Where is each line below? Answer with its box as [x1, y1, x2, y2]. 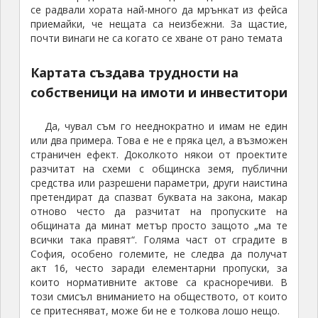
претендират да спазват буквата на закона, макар [30, 190, 288, 204]
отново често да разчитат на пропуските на [30, 204, 288, 219]
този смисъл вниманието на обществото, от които [30, 290, 288, 304]
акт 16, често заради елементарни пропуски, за [30, 261, 288, 275]
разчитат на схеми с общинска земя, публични [30, 162, 288, 176]
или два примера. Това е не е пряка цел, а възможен [30, 133, 288, 148]
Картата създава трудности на [30, 64, 238, 82]
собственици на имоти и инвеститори [30, 84, 287, 102]
